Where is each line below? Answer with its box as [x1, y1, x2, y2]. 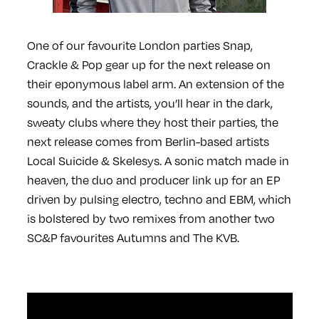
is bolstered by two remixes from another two [26, 209, 275, 226]
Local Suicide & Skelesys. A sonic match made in [26, 152, 289, 169]
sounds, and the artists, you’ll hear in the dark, [26, 94, 273, 111]
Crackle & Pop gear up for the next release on [26, 56, 271, 73]
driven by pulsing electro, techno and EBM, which [26, 190, 291, 207]
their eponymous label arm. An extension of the [26, 75, 284, 92]
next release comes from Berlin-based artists [26, 132, 269, 150]
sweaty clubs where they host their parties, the [26, 113, 278, 130]
